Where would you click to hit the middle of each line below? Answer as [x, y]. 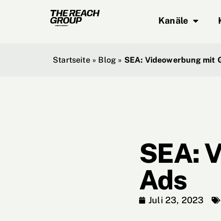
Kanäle [173, 20]
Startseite [72, 60]
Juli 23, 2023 [176, 200]
